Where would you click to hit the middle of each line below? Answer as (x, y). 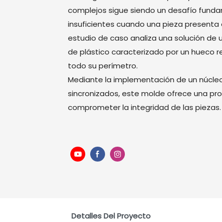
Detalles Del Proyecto (111, 216)
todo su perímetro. (103, 65)
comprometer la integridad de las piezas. (144, 107)
